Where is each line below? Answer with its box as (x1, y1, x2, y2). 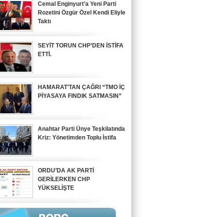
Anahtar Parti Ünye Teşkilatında (38, 125, 125, 132)
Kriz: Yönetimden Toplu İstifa (38, 134, 116, 141)
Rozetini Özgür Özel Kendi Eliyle (38, 9, 125, 16)
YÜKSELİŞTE (38, 185, 74, 191)
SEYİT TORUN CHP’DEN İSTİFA (38, 42, 124, 49)
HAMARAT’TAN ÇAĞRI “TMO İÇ (38, 84, 125, 91)
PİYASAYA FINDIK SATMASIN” (38, 93, 122, 99)
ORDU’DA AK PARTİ (38, 167, 94, 174)
